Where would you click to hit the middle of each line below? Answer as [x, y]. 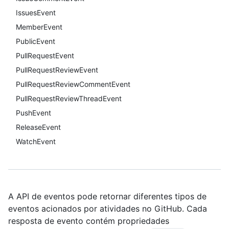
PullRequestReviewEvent [57, 70]
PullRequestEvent [45, 55]
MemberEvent [39, 27]
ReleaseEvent [38, 127]
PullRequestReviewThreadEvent [69, 98]
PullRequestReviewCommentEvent [73, 84]
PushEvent [33, 113]
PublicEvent [36, 41]
